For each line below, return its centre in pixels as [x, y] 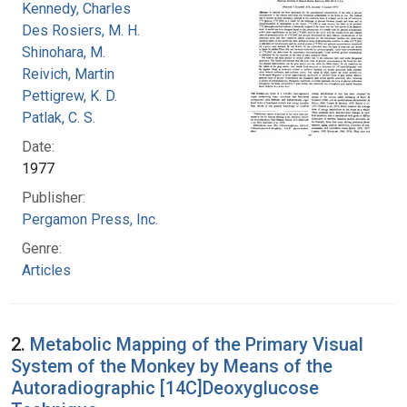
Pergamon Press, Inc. [90, 219]
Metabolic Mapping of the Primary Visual [197, 344]
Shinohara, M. [64, 52]
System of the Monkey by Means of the [172, 366]
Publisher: [54, 197]
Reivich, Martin [68, 74]
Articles [46, 270]
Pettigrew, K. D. [69, 95]
